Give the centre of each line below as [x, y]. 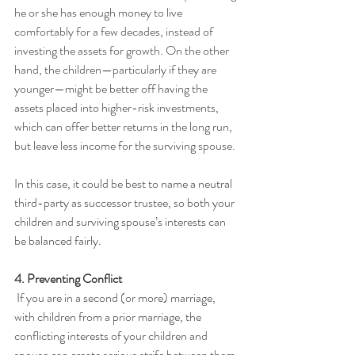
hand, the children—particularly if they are [116, 69]
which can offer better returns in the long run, [124, 126]
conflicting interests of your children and [112, 336]
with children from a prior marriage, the [109, 317]
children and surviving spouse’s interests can [121, 221]
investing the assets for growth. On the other [123, 50]
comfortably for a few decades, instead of [115, 31]
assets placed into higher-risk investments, [118, 107]
